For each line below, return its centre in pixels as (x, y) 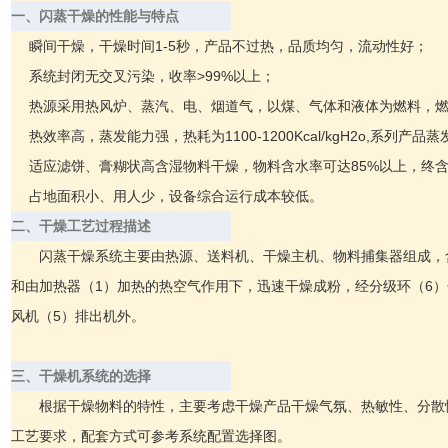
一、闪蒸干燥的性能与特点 (95, 15)
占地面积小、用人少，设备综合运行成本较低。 (174, 195)
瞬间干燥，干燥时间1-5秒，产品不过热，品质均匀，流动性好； (229, 45)
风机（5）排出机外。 (78, 315)
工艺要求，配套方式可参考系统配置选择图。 (151, 435)
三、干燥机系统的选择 (81, 375)
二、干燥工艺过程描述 (81, 225)
